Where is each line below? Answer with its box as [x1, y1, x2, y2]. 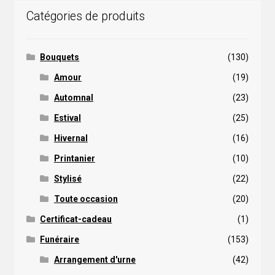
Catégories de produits [26, 9, 145, 23]
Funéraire [40, 234, 80, 244]
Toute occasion [53, 193, 118, 204]
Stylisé [53, 173, 82, 184]
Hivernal [53, 133, 88, 143]
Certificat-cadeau [40, 214, 112, 224]
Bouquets [40, 52, 80, 62]
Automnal [53, 92, 93, 103]
